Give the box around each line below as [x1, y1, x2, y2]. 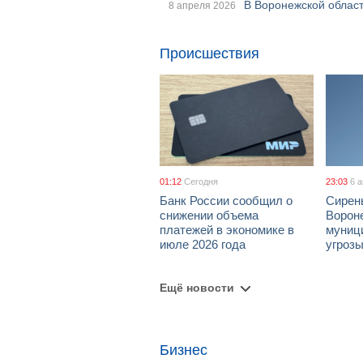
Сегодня [184, 177, 218, 186]
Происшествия [160, 45, 259, 62]
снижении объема [160, 208, 258, 222]
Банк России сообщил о [160, 194, 293, 207]
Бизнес [160, 342, 207, 358]
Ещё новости [160, 281, 234, 294]
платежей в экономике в [160, 223, 294, 237]
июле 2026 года [160, 237, 246, 251]
